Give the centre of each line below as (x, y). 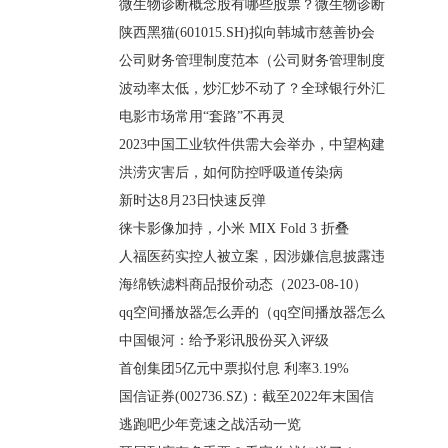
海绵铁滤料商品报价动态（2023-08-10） (243, 284)
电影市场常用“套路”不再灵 (202, 116)
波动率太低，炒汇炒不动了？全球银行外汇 (252, 88)
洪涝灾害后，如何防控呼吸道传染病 (231, 172)
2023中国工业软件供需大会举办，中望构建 (252, 144)
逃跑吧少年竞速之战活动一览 (210, 424)
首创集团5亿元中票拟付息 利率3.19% (234, 368)
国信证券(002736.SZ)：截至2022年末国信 (246, 396)
